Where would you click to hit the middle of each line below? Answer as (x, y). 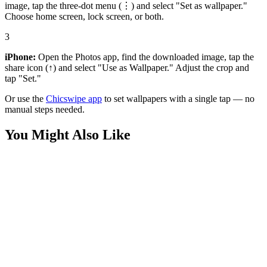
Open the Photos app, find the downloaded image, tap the (145, 57)
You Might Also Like (68, 134)
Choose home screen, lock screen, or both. (84, 16)
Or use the (25, 98)
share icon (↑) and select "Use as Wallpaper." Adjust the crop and (127, 67)
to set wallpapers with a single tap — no (178, 98)
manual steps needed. (45, 109)
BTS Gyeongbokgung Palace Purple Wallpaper (94, 205)
